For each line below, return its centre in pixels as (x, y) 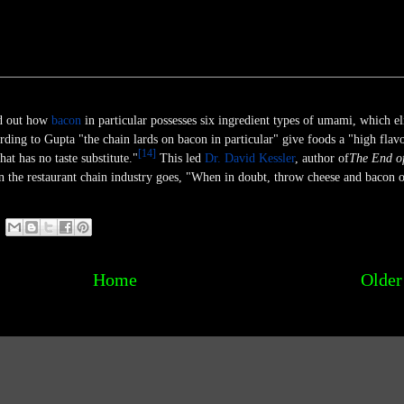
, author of (322, 159)
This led (180, 159)
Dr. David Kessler (250, 159)
